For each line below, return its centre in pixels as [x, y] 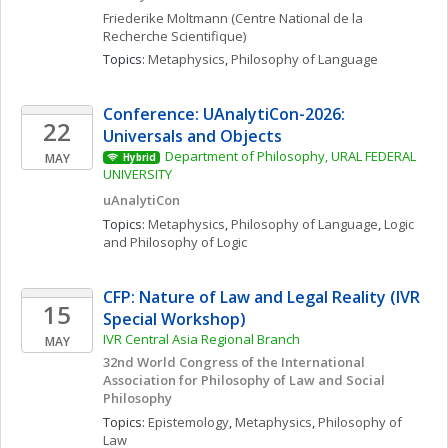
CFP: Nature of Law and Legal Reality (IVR [261, 297]
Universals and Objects [192, 136]
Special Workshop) [174, 319]
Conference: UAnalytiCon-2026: [224, 114]
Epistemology [188, 422]
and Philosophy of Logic [175, 242]
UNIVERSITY [139, 174]
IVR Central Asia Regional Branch [201, 339]
